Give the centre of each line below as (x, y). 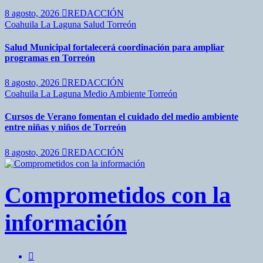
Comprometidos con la (118, 195)
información (66, 223)
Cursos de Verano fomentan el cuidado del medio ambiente (122, 117)
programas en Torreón (50, 58)
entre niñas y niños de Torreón (65, 127)
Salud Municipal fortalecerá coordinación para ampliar (114, 47)
